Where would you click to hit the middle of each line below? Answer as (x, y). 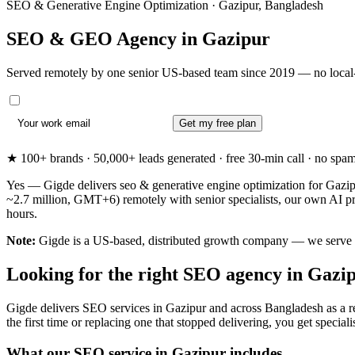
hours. (22, 214)
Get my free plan (217, 123)
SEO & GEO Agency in (104, 38)
